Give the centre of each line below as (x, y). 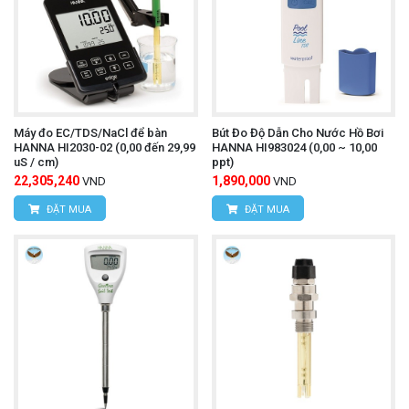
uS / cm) (36, 163)
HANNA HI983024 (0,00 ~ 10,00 (294, 148)
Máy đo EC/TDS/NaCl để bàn (90, 133)
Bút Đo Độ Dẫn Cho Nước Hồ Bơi (297, 133)
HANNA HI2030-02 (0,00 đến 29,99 (105, 148)
